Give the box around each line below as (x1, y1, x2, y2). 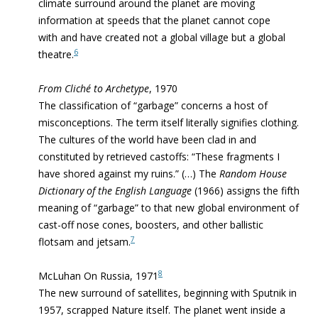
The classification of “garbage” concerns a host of (38, 99, 268, 112)
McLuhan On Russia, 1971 (38, 269, 158, 283)
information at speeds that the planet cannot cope (38, 13, 270, 27)
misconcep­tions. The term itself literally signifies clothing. (38, 116, 299, 129)
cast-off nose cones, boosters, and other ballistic (38, 218, 263, 231)
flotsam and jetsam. (38, 235, 131, 248)
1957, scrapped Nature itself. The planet (38, 303, 225, 317)
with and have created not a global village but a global (38, 31, 285, 44)
